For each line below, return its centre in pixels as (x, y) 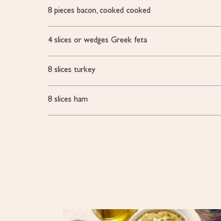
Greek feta (129, 40)
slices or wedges (82, 40)
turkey (85, 70)
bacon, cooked (101, 11)
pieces (65, 11)
